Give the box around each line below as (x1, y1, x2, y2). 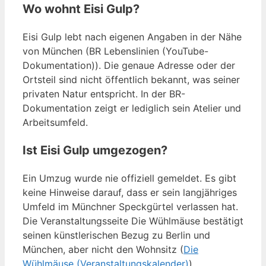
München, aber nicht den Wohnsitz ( (23, 243, 183, 256)
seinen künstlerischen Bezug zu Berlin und (23, 229, 210, 242)
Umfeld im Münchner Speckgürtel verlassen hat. (23, 201, 238, 213)
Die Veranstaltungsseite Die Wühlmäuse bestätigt (23, 215, 243, 227)
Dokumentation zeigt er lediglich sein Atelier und (23, 102, 241, 115)
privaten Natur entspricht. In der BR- (23, 88, 185, 100)
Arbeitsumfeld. (23, 116, 88, 129)
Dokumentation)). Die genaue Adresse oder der (23, 59, 235, 72)
